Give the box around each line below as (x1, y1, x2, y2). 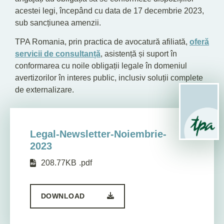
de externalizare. (15, 85, 74, 94)
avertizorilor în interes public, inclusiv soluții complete (15, 73, 203, 82)
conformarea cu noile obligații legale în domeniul (15, 61, 187, 70)
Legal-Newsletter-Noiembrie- (30, 128, 166, 140)
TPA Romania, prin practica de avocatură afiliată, (15, 37, 189, 46)
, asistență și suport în (100, 49, 177, 58)
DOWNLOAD (41, 192, 87, 200)
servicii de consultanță (15, 49, 100, 58)
